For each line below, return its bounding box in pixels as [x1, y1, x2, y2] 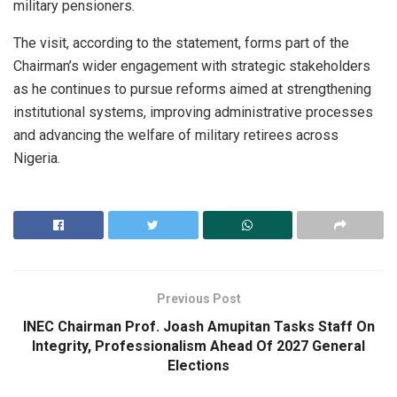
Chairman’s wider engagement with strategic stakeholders [13, 57, 370, 74]
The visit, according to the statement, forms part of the [13, 34, 349, 51]
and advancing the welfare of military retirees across [13, 126, 339, 144]
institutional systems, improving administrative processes [13, 103, 373, 121]
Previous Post [156, 291, 241, 306]
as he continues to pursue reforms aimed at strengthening [13, 80, 371, 97]
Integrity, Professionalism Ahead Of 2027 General [32, 337, 365, 354]
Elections [167, 356, 230, 374]
